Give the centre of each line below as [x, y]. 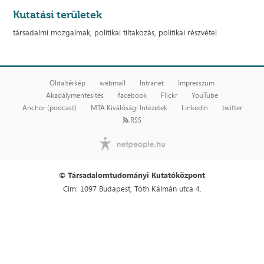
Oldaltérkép [67, 83]
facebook [132, 95]
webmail [113, 83]
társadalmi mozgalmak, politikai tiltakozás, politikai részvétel [115, 32]
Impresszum [196, 83]
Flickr [169, 95]
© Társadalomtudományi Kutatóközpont [132, 175]
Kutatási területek [58, 14]
